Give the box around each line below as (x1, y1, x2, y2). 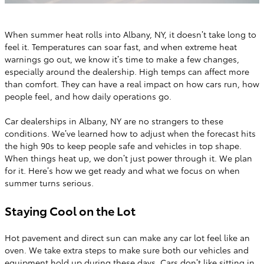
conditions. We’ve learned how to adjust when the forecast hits (5, 127, 256, 139)
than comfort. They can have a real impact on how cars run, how (5, 78, 259, 90)
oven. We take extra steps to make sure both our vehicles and (5, 244, 249, 256)
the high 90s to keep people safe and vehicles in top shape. (5, 140, 242, 151)
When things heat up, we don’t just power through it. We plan (5, 152, 252, 164)
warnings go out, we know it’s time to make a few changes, (5, 53, 239, 65)
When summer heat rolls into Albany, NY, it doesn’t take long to (5, 28, 256, 40)
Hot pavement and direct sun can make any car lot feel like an (5, 232, 250, 243)
